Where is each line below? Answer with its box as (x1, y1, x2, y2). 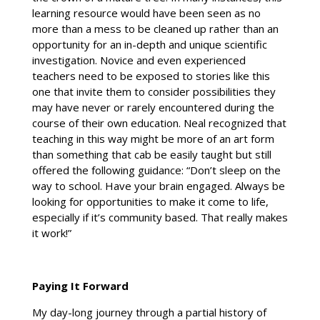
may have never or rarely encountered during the (31, 100, 274, 115)
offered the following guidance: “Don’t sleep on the (31, 163, 281, 178)
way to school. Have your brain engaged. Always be (31, 179, 285, 194)
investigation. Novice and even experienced (31, 53, 246, 68)
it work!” (31, 226, 71, 241)
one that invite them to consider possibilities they (31, 84, 276, 99)
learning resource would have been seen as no (31, 6, 261, 21)
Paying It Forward (31, 279, 129, 294)
